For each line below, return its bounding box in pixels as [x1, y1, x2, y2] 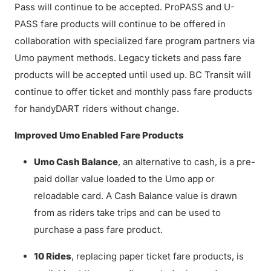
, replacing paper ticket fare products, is [71, 250, 244, 262]
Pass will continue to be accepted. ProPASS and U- [15, 1, 235, 13]
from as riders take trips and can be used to [34, 207, 221, 218]
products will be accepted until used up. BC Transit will [15, 69, 251, 80]
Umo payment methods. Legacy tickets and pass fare [15, 52, 241, 64]
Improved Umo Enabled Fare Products [15, 129, 184, 141]
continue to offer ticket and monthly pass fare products [15, 86, 252, 97]
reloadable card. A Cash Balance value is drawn [34, 190, 237, 201]
